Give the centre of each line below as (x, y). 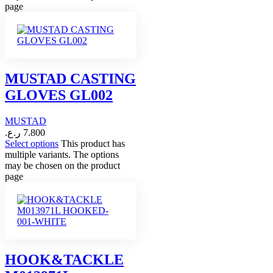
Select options (32, 144)
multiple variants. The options (62, 155)
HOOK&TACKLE (64, 260)
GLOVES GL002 (59, 95)
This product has (93, 144)
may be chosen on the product (62, 166)
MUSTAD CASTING (70, 79)
